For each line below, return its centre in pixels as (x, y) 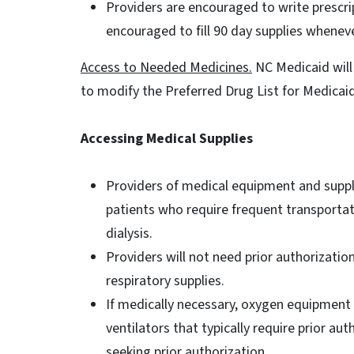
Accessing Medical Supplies (168, 139)
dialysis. (129, 233)
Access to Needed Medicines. (166, 68)
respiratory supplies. (165, 281)
